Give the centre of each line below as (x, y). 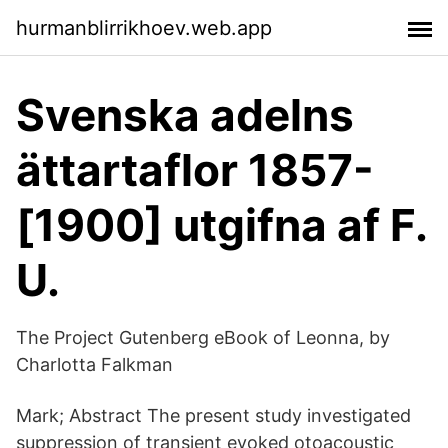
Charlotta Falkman (94, 364)
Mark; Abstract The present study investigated (213, 415)
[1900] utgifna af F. (221, 225)
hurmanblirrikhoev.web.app (144, 27)
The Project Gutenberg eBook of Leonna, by (203, 337)
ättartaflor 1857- (195, 170)
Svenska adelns (185, 115)
